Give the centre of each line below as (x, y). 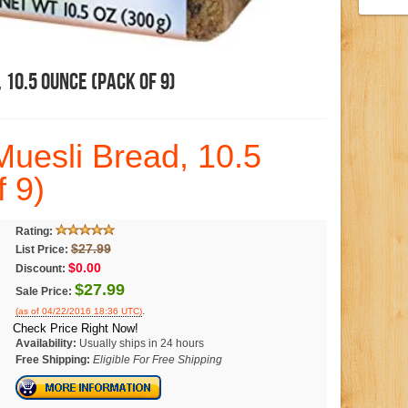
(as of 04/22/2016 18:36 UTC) (79, 311)
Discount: (41, 269)
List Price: (42, 250)
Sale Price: (44, 292)
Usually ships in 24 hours (142, 344)
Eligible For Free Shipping (158, 360)
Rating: (34, 232)
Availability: (46, 344)
